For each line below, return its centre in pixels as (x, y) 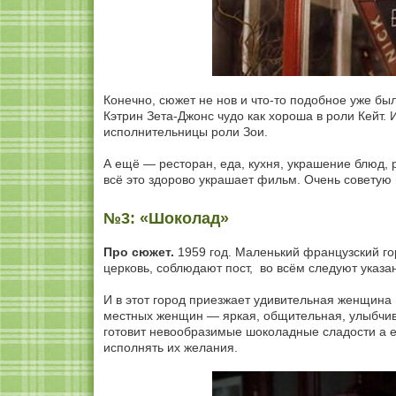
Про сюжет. (139, 252)
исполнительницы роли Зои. (186, 132)
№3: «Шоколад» (166, 218)
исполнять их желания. (171, 347)
